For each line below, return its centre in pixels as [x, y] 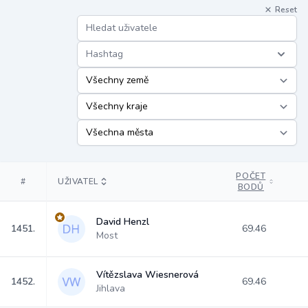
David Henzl [123, 222]
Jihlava [111, 288]
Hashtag [104, 54]
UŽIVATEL [78, 181]
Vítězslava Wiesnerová [147, 275]
